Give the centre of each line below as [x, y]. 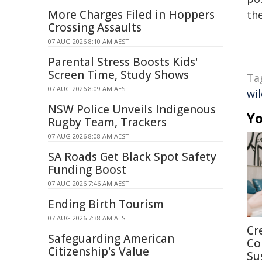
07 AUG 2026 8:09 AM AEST [89, 89]
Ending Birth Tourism [106, 204]
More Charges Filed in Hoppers [131, 15]
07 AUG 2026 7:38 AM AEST [89, 218]
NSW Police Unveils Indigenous [132, 109]
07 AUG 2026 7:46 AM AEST [89, 183]
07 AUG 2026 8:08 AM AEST [89, 136]
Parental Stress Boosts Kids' [123, 62]
